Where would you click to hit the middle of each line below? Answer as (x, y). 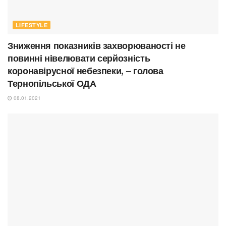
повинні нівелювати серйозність (79, 58)
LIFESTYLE (32, 25)
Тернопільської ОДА (52, 83)
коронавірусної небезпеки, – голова (86, 71)
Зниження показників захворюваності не (97, 46)
